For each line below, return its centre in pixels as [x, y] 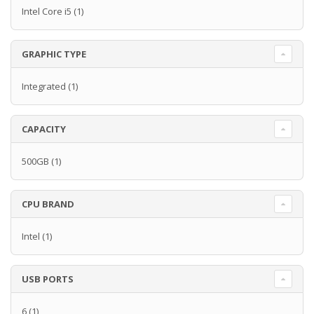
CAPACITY [44, 129]
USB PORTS [48, 279]
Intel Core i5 [47, 12]
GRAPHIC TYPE [54, 54]
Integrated [44, 87]
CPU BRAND [48, 204]
